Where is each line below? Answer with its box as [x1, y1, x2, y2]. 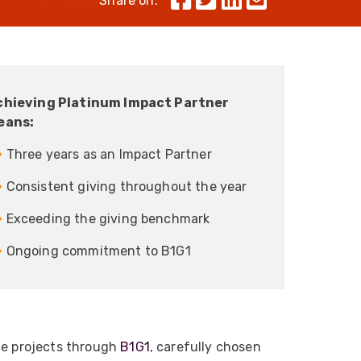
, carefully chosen [149, 338, 261, 355]
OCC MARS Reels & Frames [109, 39, 242, 54]
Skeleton [109, 14, 155, 28]
